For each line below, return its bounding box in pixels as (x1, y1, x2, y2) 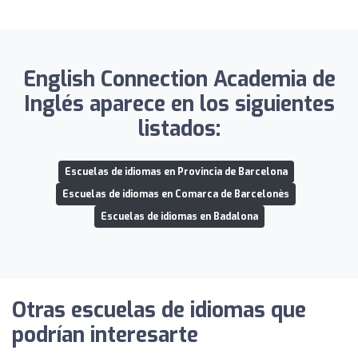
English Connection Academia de (22, 65, 336, 93)
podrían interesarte (12, 320, 198, 349)
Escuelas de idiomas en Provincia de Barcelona (64, 165, 288, 178)
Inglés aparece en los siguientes (23, 89, 335, 118)
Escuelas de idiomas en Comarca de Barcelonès (62, 187, 289, 201)
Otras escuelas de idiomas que (12, 296, 306, 324)
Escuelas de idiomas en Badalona (100, 209, 258, 223)
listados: (137, 114, 221, 143)
